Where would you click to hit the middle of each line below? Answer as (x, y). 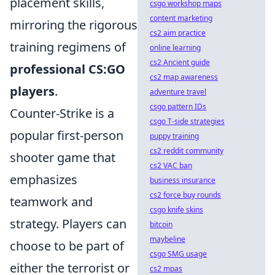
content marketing (181, 18)
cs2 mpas (166, 269)
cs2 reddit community (187, 151)
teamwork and (51, 201)
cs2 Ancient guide (180, 62)
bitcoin (161, 224)
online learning (175, 48)
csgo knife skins (176, 210)
